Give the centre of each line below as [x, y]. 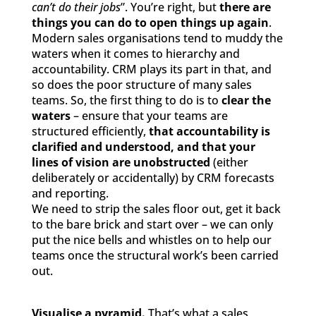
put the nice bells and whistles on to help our [151, 240]
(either [229, 162]
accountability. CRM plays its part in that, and [151, 69]
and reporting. [70, 193]
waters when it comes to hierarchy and [135, 54]
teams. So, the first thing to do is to [126, 100]
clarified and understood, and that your [143, 147]
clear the [246, 100]
